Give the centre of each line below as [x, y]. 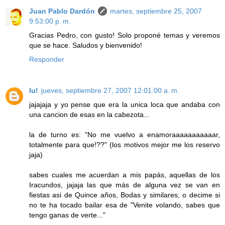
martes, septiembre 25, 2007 [156, 11]
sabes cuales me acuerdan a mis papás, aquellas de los [125, 175]
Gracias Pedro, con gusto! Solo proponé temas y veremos [125, 35]
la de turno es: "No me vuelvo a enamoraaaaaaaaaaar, [125, 135]
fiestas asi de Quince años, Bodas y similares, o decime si [125, 195]
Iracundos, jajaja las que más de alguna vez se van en [125, 185]
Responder [47, 60]
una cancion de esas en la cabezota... [89, 115]
